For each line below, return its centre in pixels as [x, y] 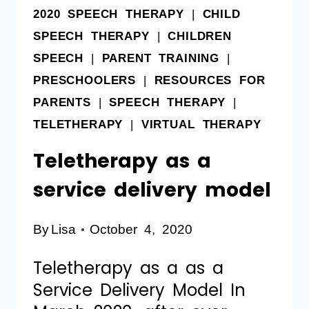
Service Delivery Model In [139, 290]
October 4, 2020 [141, 229]
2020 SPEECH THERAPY [109, 14]
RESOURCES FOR [210, 80]
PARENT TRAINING [161, 58]
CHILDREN [200, 36]
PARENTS [62, 102]
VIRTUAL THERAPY [201, 124]
